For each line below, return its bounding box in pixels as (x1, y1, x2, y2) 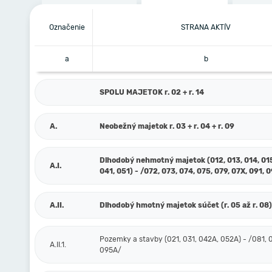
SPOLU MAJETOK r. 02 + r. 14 (100, 88, 204, 97)
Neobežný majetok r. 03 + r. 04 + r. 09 (100, 122, 234, 131)
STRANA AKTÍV (181, 23, 231, 32)
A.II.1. (50, 240, 66, 249)
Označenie (49, 23, 85, 32)
